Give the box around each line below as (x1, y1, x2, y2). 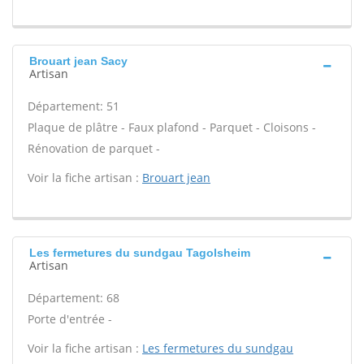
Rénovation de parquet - (28, 141, 160, 156)
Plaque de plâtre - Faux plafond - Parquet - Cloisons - (28, 119, 316, 135)
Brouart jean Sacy (29, 54, 128, 67)
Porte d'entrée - (28, 311, 112, 327)
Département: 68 (28, 290, 119, 305)
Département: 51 (28, 98, 119, 114)
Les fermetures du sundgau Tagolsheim (29, 246, 250, 259)
